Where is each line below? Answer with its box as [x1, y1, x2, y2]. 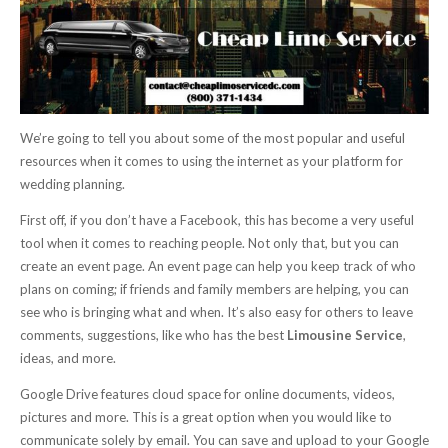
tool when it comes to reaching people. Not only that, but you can [19, 235, 399, 252]
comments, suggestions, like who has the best [19, 327, 287, 344]
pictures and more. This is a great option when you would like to [19, 409, 392, 426]
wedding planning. [19, 176, 125, 193]
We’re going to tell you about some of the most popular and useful [19, 130, 405, 147]
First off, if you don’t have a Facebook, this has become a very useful [19, 212, 414, 229]
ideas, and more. [19, 350, 116, 367]
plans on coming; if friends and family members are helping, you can [19, 281, 409, 298]
